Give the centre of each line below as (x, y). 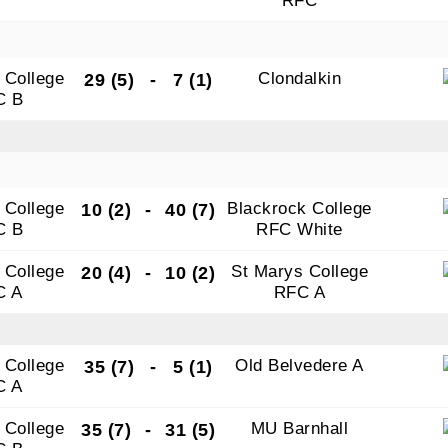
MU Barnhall (299, 428)
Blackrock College (299, 208)
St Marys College (300, 271)
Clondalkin (300, 78)
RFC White (299, 229)
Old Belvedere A (299, 365)
